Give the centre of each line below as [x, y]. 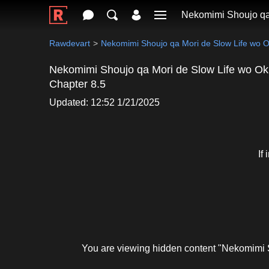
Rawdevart [70, 43]
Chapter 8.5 [77, 84]
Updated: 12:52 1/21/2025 [104, 102]
